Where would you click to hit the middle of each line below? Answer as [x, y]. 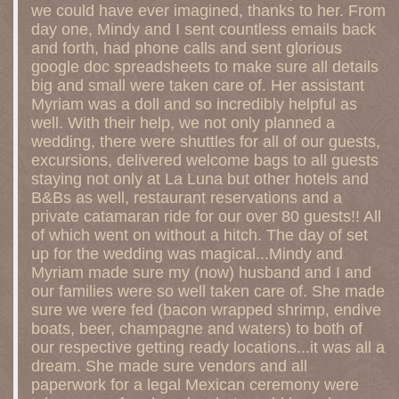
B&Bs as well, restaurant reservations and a [187, 197]
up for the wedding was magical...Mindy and [187, 253]
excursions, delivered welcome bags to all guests [205, 160]
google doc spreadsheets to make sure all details [205, 66]
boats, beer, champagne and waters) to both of [197, 328]
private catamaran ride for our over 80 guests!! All [206, 216]
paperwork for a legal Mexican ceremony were [195, 384]
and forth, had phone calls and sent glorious [187, 48]
